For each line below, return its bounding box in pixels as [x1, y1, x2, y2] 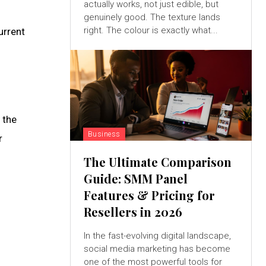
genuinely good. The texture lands [83, 12, 220, 23]
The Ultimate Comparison [83, 154, 232, 170]
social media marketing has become [83, 243, 230, 255]
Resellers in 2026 [83, 204, 182, 220]
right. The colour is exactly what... [83, 25, 218, 36]
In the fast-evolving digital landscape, [83, 230, 231, 242]
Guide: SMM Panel [83, 170, 188, 187]
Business [87, 130, 121, 139]
